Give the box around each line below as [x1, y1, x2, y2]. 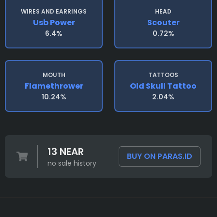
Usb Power [32, 17, 75, 29]
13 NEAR [47, 145, 84, 159]
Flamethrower [24, 80, 83, 92]
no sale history [47, 158, 96, 169]
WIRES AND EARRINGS [21, 7, 87, 16]
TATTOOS [148, 71, 178, 79]
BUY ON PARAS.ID [127, 151, 192, 162]
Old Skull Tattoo [130, 80, 197, 92]
